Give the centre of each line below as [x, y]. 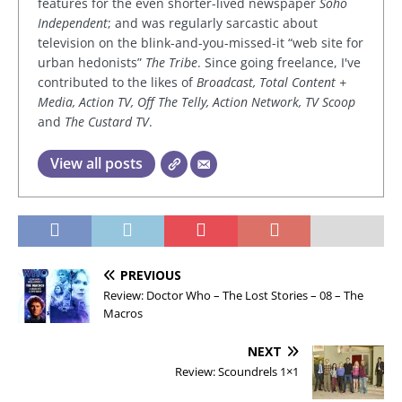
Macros [123, 314]
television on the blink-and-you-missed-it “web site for [201, 43]
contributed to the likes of [117, 83]
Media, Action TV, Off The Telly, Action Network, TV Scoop [197, 102]
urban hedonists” [92, 63]
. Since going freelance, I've [279, 63]
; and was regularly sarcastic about [213, 23]
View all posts [96, 164]
